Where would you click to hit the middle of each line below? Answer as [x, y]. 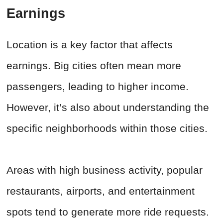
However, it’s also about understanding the [108, 108]
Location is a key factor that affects [90, 45]
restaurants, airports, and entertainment [101, 191]
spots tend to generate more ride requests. [108, 212]
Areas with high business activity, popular [105, 170]
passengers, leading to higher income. [98, 87]
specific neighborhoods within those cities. [109, 128]
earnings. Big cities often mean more [94, 66]
